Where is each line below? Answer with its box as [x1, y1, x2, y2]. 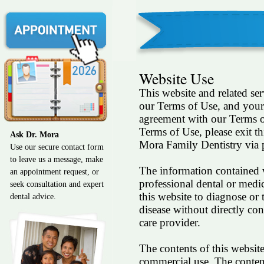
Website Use [139, 68, 214, 88]
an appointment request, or [10, 167, 99, 176]
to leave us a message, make [10, 155, 103, 164]
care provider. [139, 216, 200, 229]
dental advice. [10, 192, 56, 201]
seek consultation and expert [10, 180, 104, 189]
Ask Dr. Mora [10, 130, 59, 139]
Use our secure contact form [10, 143, 104, 151]
